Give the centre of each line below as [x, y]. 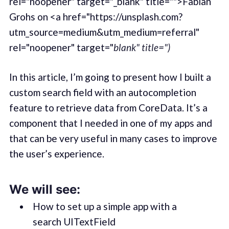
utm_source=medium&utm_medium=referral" [104, 32]
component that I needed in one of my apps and [110, 123]
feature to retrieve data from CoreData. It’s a [108, 108]
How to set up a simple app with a [105, 206]
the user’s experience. [56, 154]
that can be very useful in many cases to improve [113, 139]
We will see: [44, 189]
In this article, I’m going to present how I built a [110, 77]
